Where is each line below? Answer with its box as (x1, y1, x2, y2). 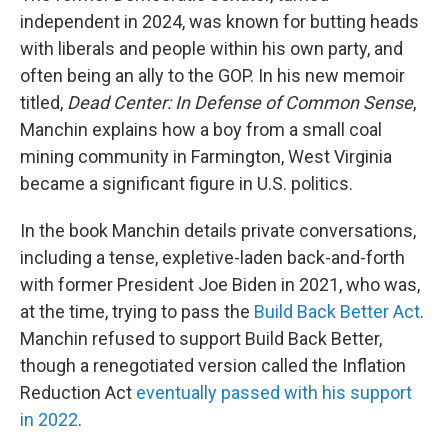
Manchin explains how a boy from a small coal (20, 119, 382, 140)
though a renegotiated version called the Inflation (20, 355, 406, 376)
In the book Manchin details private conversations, (20, 220, 416, 241)
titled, (20, 92, 67, 113)
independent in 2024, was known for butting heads (20, 11, 419, 32)
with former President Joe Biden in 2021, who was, (20, 274, 420, 295)
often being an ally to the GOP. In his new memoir (20, 65, 405, 86)
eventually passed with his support (136, 382, 412, 403)
